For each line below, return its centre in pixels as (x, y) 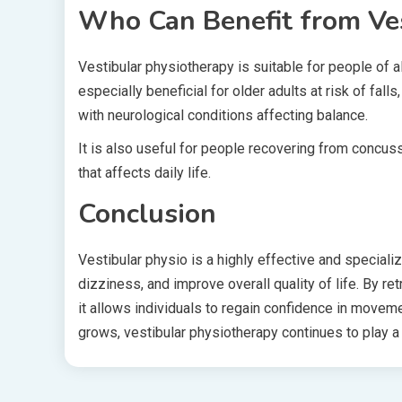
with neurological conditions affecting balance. (223, 115)
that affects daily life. (144, 173)
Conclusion (147, 214)
